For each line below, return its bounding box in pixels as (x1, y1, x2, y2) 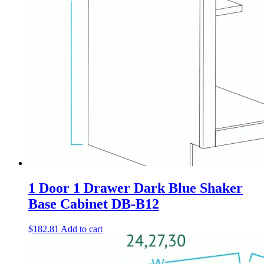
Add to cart (61, 224, 103, 235)
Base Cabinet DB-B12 (28, 196, 159, 212)
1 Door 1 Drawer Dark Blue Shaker (28, 180, 243, 196)
